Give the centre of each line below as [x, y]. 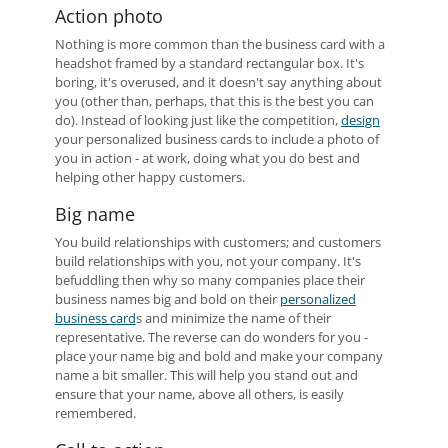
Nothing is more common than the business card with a [219, 44]
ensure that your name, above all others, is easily [199, 394]
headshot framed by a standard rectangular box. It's [209, 63]
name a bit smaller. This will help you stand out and [206, 375]
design [360, 120]
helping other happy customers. [149, 177]
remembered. [95, 413]
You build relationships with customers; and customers [217, 242]
